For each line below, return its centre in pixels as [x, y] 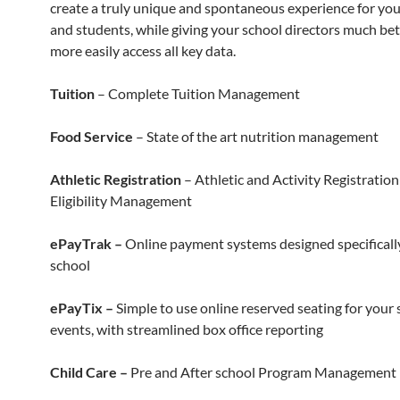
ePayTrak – [86, 243]
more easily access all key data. [143, 50]
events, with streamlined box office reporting [187, 329]
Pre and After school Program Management [262, 372]
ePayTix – [82, 308]
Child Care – [89, 372]
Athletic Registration [116, 179]
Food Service [92, 136]
